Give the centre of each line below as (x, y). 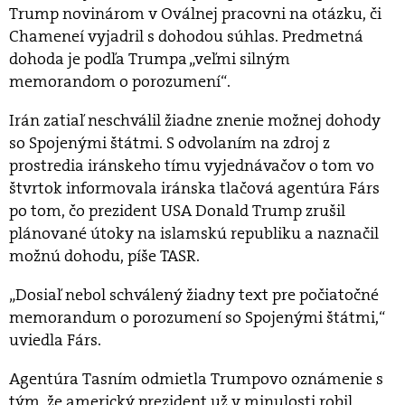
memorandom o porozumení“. (120, 82)
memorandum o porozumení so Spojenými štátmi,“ (197, 318)
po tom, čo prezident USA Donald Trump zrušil (177, 211)
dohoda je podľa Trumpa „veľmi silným (150, 59)
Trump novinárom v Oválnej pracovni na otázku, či (195, 14)
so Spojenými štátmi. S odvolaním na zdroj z (170, 143)
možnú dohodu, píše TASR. (104, 256)
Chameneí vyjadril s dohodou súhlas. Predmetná (186, 37)
